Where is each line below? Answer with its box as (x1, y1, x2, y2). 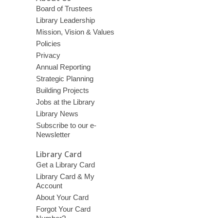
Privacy (36, 51, 60, 59)
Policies (36, 39, 61, 48)
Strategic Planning (36, 74, 93, 83)
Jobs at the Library (36, 98, 95, 106)
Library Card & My (36, 172, 94, 181)
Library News (36, 109, 78, 118)
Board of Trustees (36, 4, 92, 13)
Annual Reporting (36, 63, 91, 71)
